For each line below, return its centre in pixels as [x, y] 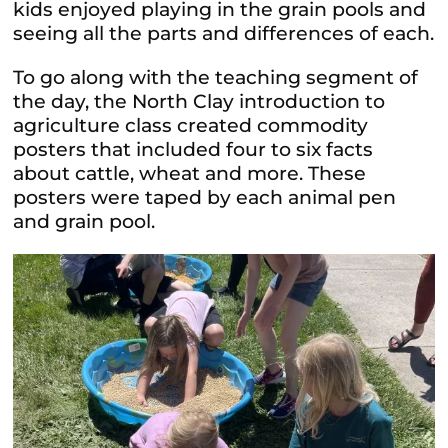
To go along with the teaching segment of [216, 78]
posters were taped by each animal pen [205, 198]
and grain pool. [84, 222]
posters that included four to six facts [193, 150]
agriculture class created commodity [191, 126]
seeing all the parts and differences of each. [224, 34]
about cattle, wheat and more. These [190, 174]
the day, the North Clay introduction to [199, 102]
